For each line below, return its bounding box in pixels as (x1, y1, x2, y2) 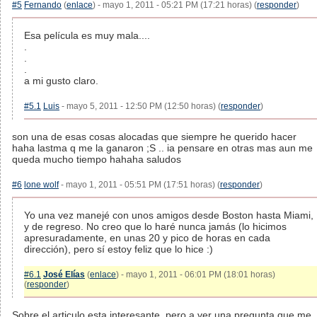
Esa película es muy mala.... (24, 30, 150, 41)
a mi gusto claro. (24, 75, 98, 86)
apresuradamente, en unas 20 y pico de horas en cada (24, 232, 270, 243)
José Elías (43, 270, 85, 279)
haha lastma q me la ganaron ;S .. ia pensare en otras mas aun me (12, 142, 313, 154)
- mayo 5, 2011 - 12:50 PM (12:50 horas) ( (59, 101, 221, 111)
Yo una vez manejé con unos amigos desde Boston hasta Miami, (24, 209, 313, 221)
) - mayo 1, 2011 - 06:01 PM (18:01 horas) (116, 270, 275, 279)
